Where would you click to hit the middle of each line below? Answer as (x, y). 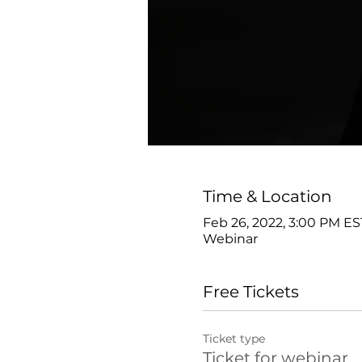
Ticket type (234, 339)
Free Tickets (250, 292)
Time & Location (267, 197)
